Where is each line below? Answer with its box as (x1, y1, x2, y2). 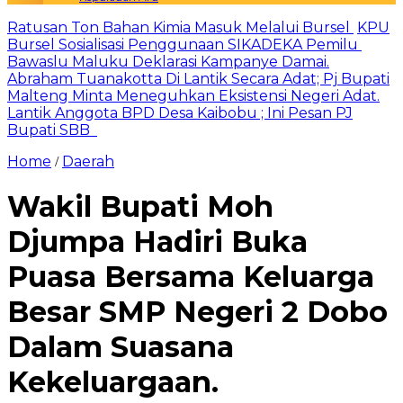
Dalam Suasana (7, 329, 234, 365)
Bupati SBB (7, 121, 97, 139)
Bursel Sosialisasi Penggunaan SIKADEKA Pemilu (7, 36, 362, 53)
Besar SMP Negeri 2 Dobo (7, 294, 388, 330)
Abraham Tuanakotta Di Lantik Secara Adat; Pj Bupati (7, 70, 390, 87)
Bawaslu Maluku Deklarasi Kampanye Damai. (7, 53, 329, 70)
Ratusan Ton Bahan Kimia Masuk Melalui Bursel (7, 19, 354, 36)
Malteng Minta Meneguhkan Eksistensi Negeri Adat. (7, 87, 380, 104)
